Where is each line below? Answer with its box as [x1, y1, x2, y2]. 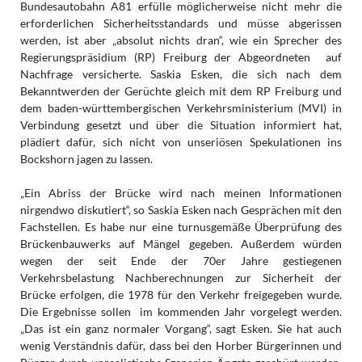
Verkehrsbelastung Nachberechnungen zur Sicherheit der [19, 271, 343, 285]
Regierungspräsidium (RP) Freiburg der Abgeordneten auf [19, 50, 343, 65]
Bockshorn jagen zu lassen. [19, 152, 158, 166]
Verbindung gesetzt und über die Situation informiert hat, [19, 118, 343, 133]
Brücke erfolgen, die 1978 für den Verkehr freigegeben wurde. [19, 288, 343, 302]
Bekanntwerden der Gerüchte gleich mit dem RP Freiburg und [19, 84, 343, 99]
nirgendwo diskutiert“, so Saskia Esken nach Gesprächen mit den [19, 203, 343, 217]
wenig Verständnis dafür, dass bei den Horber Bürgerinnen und [19, 339, 343, 353]
